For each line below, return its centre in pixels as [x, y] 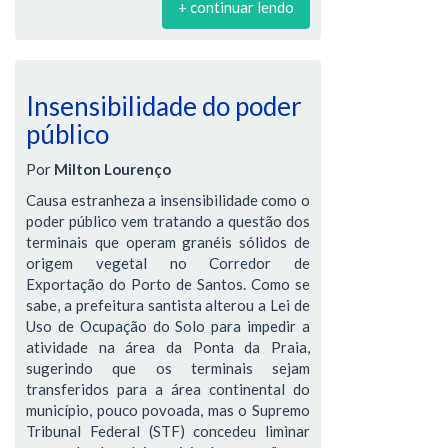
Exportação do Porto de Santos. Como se [168, 283]
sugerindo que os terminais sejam [168, 367]
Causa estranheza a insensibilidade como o [168, 199]
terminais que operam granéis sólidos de [168, 241]
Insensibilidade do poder [164, 106]
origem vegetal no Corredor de [168, 262]
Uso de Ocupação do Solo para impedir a [168, 325]
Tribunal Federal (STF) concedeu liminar [168, 430]
